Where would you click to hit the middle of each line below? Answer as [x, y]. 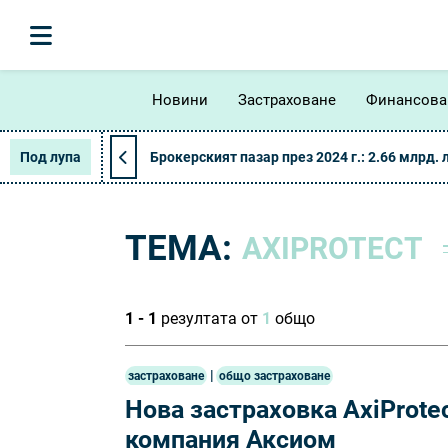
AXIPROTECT [332, 248]
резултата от [209, 318]
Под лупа [50, 157]
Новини [180, 99]
